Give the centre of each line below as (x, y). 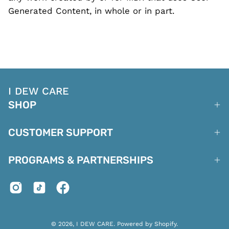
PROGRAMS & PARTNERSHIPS (81, 160)
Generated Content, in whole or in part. (93, 11)
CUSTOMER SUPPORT (61, 132)
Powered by (136, 224)
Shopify (165, 224)
